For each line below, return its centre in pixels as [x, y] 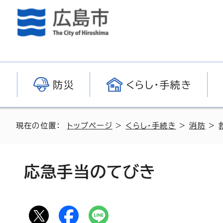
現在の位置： [42, 126]
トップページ [90, 126]
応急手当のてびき [90, 172]
